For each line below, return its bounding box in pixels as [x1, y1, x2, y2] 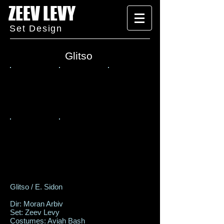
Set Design [9, 23, 62, 33]
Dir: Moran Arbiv [10, 199, 63, 208]
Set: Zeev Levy [10, 208, 59, 216]
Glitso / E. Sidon [10, 182, 62, 191]
